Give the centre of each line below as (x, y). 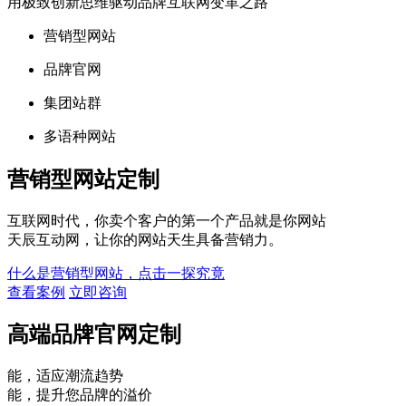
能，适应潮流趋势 (65, 376)
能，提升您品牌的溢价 (80, 395)
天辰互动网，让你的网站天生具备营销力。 (145, 239)
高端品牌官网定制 (94, 335)
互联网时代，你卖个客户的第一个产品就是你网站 (167, 220)
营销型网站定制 (83, 179)
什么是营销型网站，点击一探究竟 (116, 273)
